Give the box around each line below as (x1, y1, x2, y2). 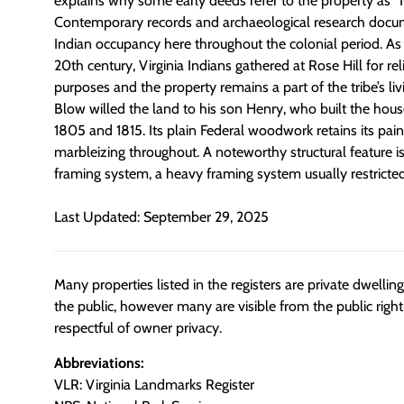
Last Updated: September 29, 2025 (54, 208, 269, 226)
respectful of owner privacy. (54, 319, 222, 337)
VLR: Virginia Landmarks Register (54, 375, 254, 393)
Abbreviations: (54, 353, 144, 372)
